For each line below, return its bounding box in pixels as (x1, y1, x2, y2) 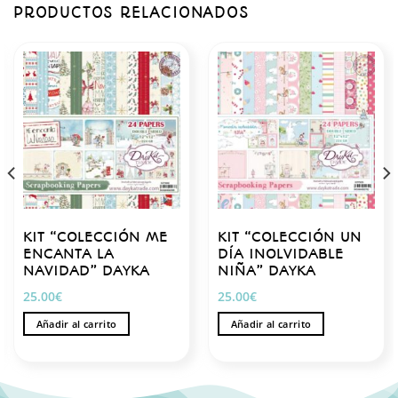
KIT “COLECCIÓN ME (22, 228, 168, 246)
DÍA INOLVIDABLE (217, 245, 344, 263)
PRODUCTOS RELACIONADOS (13, 3, 250, 21)
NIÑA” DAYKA (217, 262, 315, 280)
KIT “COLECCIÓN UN (217, 228, 362, 246)
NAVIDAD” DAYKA (22, 262, 149, 280)
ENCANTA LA (22, 245, 114, 263)
